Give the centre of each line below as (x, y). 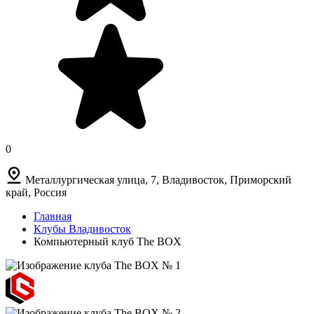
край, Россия (36, 192)
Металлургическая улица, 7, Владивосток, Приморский (158, 179)
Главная (53, 216)
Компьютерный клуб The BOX (108, 241)
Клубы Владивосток (82, 228)
